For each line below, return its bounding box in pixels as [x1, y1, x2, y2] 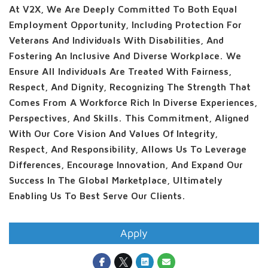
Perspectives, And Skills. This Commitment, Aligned [9, 114, 249, 123]
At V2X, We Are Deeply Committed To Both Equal [9, 5, 237, 14]
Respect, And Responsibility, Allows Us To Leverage [9, 145, 246, 154]
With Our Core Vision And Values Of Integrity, [9, 129, 218, 139]
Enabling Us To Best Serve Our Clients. [9, 191, 185, 201]
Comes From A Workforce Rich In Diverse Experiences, [9, 98, 257, 108]
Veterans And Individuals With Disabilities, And [9, 36, 224, 45]
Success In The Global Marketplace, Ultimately [9, 176, 223, 185]
